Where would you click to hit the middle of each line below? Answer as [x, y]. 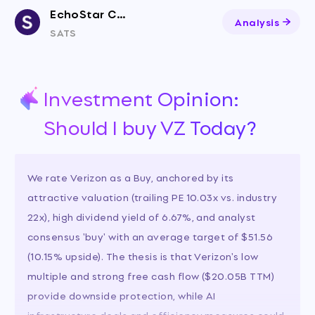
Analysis [257, 22]
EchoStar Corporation [121, 13]
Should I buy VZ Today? [150, 126]
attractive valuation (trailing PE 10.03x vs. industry [152, 196]
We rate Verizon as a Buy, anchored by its [130, 176]
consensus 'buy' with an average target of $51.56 [150, 236]
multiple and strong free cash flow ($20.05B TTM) [150, 275]
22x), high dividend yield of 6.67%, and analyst [141, 216]
